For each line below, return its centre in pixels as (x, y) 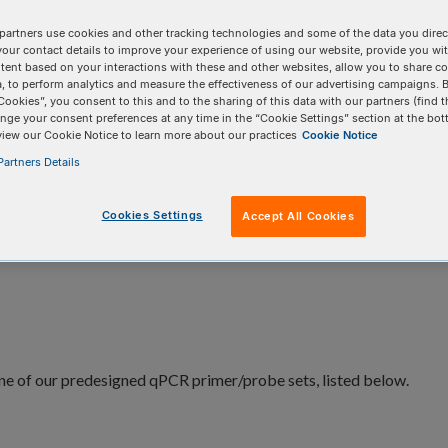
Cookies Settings (152, 214)
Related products (87, 180)
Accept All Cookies (298, 215)
